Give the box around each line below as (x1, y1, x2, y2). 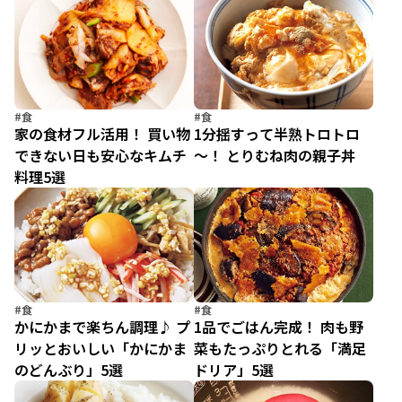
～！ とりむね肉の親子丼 (194, 144, 355, 166)
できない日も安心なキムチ (14, 144, 187, 166)
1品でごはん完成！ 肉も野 (194, 316, 363, 337)
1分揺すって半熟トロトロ (194, 123, 360, 144)
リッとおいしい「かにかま (14, 337, 187, 359)
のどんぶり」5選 (14, 359, 123, 380)
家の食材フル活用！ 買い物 (14, 123, 190, 144)
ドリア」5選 (194, 359, 274, 380)
